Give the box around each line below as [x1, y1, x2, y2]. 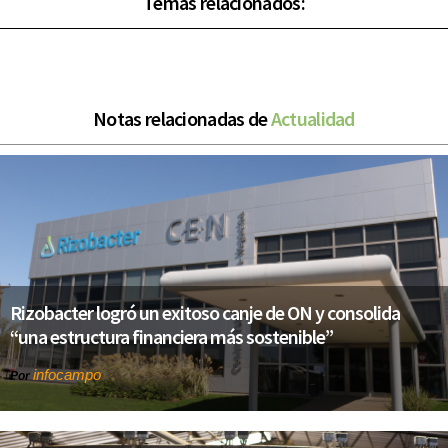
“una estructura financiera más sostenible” [10, 324, 333, 350]
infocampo [33, 366, 101, 384]
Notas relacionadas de [93, 106, 271, 132]
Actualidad [270, 106, 355, 132]
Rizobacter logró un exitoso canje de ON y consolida [10, 300, 400, 326]
